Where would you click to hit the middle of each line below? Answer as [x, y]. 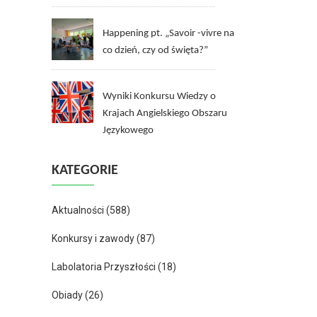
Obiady [67, 295]
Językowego [128, 131]
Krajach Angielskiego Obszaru [165, 114]
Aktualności [78, 210]
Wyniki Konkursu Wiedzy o [159, 97]
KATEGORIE [85, 171]
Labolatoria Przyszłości [104, 267]
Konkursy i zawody [93, 238]
